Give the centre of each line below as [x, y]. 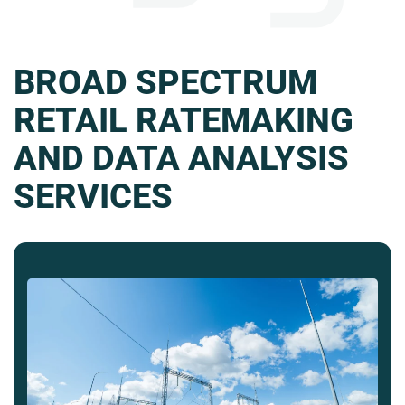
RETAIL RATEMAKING [184, 120]
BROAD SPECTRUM [165, 82]
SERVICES [93, 196]
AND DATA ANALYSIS [181, 158]
